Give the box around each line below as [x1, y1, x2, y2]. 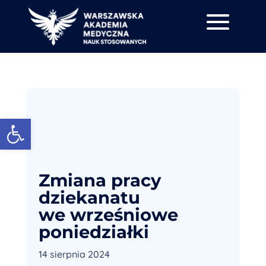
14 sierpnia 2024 [38, 248, 110, 261]
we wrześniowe [38, 204, 178, 226]
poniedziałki [38, 221, 149, 243]
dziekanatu [38, 187, 140, 208]
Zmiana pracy [38, 170, 161, 191]
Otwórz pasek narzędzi [5, 112, 81, 136]
